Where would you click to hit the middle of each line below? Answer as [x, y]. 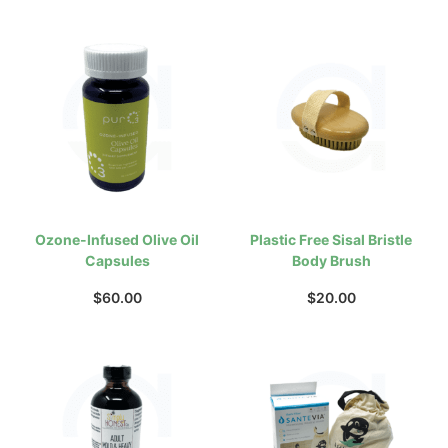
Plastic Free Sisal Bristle [331, 239]
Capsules [117, 260]
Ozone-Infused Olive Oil [117, 239]
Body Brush [331, 260]
